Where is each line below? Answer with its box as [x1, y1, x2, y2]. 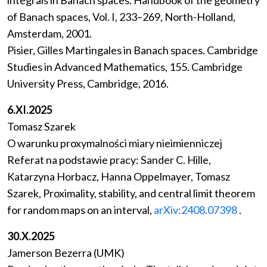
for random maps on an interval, [7, 203, 154, 217]
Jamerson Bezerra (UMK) [7, 246, 125, 260]
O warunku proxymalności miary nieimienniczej [7, 136, 222, 150]
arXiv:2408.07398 [154, 203, 237, 217]
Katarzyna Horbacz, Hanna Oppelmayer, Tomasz [7, 170, 230, 184]
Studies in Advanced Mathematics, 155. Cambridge [7, 60, 243, 74]
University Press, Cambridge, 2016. [7, 77, 169, 91]
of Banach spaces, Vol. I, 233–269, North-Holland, [7, 10, 235, 24]
